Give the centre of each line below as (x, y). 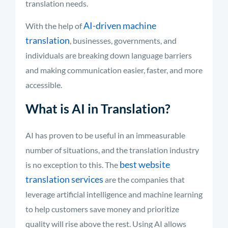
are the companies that (144, 179)
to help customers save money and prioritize (102, 209)
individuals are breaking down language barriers (109, 55)
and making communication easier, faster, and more (114, 70)
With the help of (54, 26)
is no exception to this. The (73, 165)
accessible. (44, 85)
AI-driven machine (120, 25)
